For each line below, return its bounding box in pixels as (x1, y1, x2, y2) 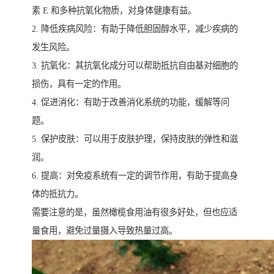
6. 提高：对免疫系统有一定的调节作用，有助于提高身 (32, 170, 238, 180)
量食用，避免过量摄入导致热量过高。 (32, 225, 177, 235)
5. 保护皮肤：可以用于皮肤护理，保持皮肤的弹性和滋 (32, 133, 238, 144)
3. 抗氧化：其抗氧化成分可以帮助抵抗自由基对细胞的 (32, 60, 238, 70)
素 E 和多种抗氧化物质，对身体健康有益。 (32, 5, 196, 15)
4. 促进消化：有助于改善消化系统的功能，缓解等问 (32, 97, 229, 107)
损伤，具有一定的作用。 (32, 78, 126, 89)
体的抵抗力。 (32, 188, 83, 199)
